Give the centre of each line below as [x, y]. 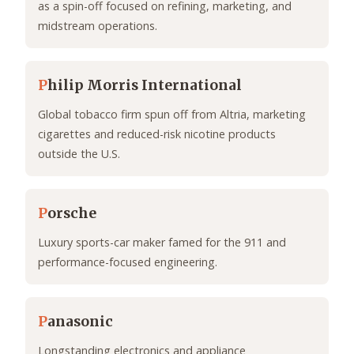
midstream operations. [98, 26]
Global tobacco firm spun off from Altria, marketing [172, 115]
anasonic [80, 322]
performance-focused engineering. [128, 262]
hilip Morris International [145, 86]
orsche [72, 214]
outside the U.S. [79, 154]
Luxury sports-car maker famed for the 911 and [162, 243]
